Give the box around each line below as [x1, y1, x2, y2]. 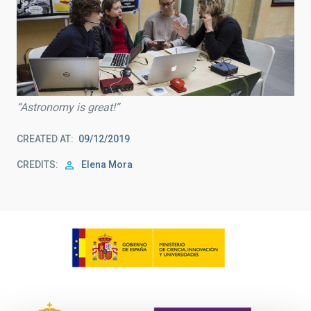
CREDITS [17, 159, 56, 171]
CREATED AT [17, 133, 71, 145]
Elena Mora [81, 159, 133, 171]
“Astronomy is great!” [17, 101, 119, 115]
